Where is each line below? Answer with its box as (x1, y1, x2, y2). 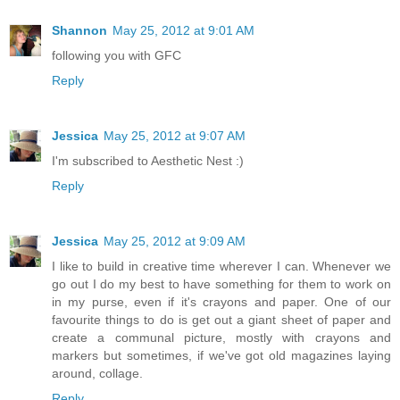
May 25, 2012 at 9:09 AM (104, 233, 246, 248)
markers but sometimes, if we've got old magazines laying (52, 347, 391, 362)
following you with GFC (52, 47, 181, 62)
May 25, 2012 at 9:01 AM (112, 22, 254, 37)
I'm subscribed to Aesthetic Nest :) (52, 153, 244, 168)
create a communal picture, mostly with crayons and (52, 329, 391, 345)
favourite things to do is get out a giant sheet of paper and (52, 312, 391, 327)
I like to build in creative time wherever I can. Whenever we (52, 258, 391, 273)
